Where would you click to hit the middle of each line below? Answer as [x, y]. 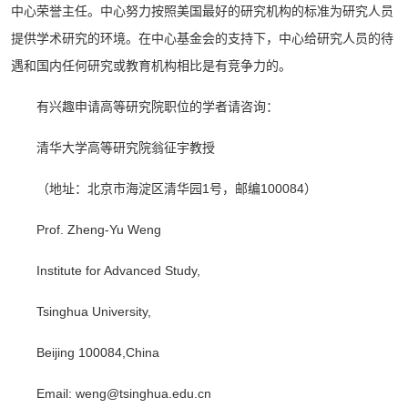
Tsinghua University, [94, 311]
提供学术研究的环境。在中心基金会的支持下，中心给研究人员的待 [202, 38]
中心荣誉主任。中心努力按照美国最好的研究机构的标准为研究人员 [202, 11]
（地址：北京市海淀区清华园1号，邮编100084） [177, 189]
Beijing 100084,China [98, 352]
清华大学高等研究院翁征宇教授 [126, 148]
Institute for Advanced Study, [118, 270]
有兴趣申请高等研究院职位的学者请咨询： [158, 107]
